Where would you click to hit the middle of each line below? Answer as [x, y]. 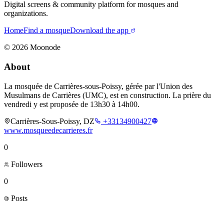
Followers [26, 164]
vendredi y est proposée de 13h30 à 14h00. [72, 104]
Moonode [44, 47]
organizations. [26, 13]
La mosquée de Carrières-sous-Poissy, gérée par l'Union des [98, 86]
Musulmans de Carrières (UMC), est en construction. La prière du [107, 95]
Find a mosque [47, 30]
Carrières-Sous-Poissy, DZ [52, 121]
